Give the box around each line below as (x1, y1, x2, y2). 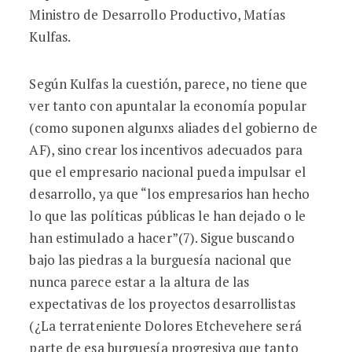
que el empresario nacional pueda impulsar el (29, 163, 306, 181)
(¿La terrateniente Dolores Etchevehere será (29, 317, 302, 335)
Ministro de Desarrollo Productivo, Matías (29, 5, 286, 24)
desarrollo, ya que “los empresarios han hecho (29, 185, 310, 203)
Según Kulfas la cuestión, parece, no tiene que (29, 75, 308, 93)
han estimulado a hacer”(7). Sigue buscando (29, 229, 295, 247)
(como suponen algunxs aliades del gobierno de (29, 119, 317, 137)
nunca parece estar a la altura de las (29, 273, 250, 291)
